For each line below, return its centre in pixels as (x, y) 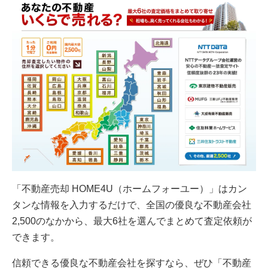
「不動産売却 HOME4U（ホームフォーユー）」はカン (130, 189)
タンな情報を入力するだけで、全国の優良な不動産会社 (132, 205)
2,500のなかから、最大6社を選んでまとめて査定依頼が (132, 221)
